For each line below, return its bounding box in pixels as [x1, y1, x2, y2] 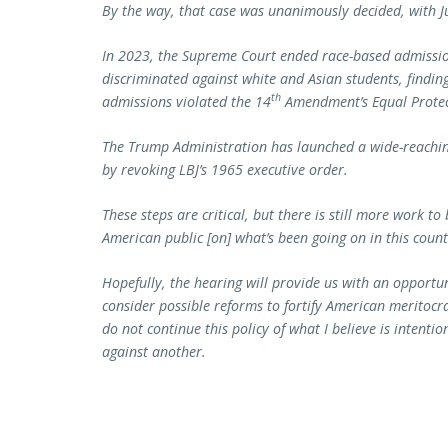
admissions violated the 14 [102, 91, 271, 111]
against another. [102, 342, 206, 362]
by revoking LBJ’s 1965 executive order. [102, 159, 348, 179]
